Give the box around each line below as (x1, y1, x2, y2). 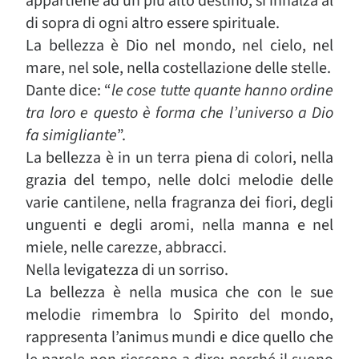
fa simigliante (26, 124, 117, 147)
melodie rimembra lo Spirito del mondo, (26, 304, 333, 326)
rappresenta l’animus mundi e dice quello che (26, 326, 333, 349)
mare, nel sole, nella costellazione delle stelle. (26, 57, 331, 79)
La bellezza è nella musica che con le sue (26, 281, 333, 304)
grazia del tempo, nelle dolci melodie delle (26, 169, 333, 192)
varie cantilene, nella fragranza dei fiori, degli (26, 192, 333, 214)
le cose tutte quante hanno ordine (111, 79, 334, 102)
